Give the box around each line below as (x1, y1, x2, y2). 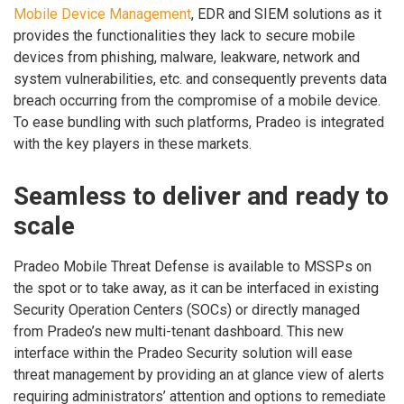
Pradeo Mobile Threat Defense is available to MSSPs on (14, 257, 372, 275)
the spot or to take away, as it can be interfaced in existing (14, 279, 379, 297)
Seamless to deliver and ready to (14, 180, 389, 211)
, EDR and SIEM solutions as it (191, 5, 381, 23)
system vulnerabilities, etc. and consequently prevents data (14, 69, 387, 87)
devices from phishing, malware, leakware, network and (14, 48, 360, 66)
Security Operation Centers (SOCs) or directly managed (14, 300, 360, 318)
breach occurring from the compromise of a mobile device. (14, 91, 381, 109)
